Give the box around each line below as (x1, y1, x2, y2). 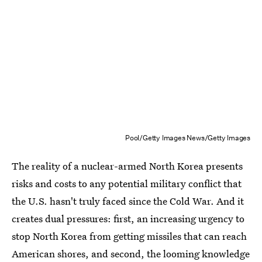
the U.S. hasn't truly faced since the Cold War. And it (12, 194, 244, 208)
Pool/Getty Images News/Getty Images (125, 133, 250, 143)
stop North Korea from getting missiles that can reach (12, 229, 247, 243)
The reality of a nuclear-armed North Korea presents (12, 159, 243, 173)
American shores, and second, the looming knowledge (12, 247, 250, 260)
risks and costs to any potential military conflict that (12, 177, 242, 190)
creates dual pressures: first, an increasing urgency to (12, 212, 244, 225)
